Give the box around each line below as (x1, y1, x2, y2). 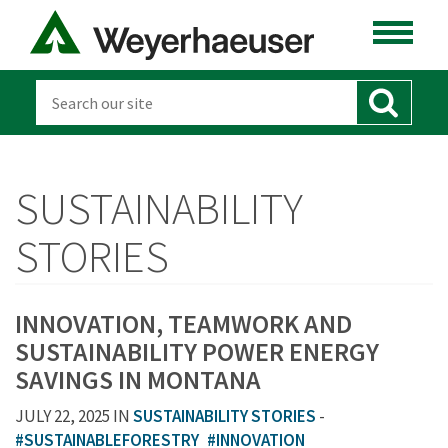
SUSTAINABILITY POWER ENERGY (15, 335, 379, 369)
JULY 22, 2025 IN (15, 405, 133, 428)
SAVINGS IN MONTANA (15, 363, 261, 397)
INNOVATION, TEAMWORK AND (15, 307, 352, 341)
